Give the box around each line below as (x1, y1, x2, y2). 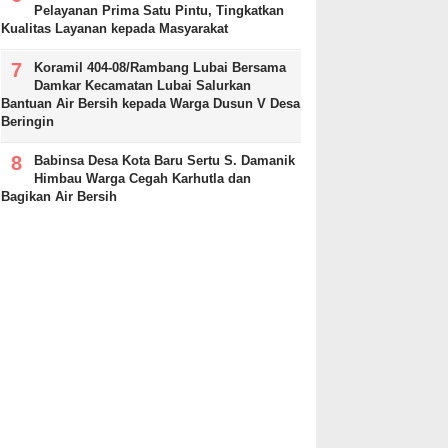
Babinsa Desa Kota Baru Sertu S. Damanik (34, 153, 295, 169)
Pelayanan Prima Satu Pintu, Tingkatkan (34, 3, 284, 19)
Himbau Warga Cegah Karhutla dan (34, 171, 251, 187)
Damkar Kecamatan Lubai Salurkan (34, 78, 251, 94)
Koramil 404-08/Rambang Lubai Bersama (34, 60, 286, 76)
